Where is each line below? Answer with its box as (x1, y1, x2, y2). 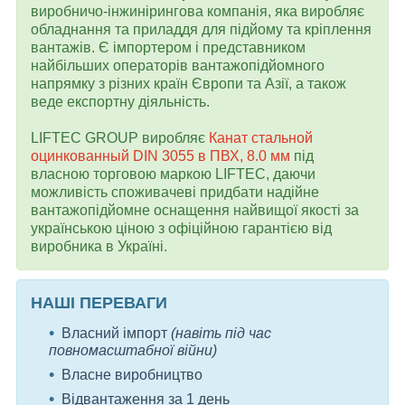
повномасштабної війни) (49, 343, 217, 359)
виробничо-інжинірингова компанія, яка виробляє (31, 3, 364, 19)
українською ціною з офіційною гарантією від (31, 220, 332, 236)
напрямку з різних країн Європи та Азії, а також (31, 75, 346, 91)
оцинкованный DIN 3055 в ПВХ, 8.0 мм (31, 147, 290, 164)
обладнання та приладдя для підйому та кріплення (31, 21, 372, 37)
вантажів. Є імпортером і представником (31, 39, 306, 55)
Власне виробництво (61, 367, 202, 383)
